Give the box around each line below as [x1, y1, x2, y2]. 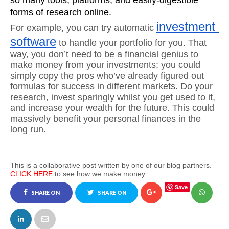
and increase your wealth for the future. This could [10, 103, 214, 113]
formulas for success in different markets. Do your [10, 81, 213, 91]
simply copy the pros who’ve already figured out [10, 71, 204, 81]
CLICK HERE [10, 170, 53, 178]
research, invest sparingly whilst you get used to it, [10, 92, 215, 102]
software [10, 35, 56, 49]
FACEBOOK [25, 211, 58, 217]
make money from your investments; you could [10, 60, 200, 70]
